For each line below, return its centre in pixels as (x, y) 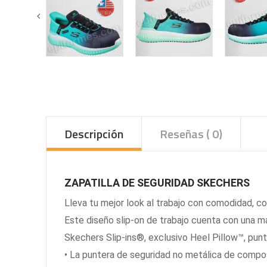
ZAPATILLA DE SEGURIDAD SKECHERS (158, 183)
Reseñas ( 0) (191, 134)
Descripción (94, 134)
